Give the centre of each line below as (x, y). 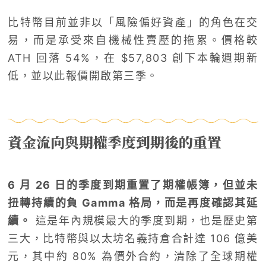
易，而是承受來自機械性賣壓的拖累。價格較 (133, 40)
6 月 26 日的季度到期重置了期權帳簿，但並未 (133, 185)
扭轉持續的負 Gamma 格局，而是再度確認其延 (133, 202)
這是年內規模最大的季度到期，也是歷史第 (145, 220)
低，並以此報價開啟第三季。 (83, 75)
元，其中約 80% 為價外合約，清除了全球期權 (133, 256)
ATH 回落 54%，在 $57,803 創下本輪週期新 (133, 58)
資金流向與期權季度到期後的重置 (115, 142)
